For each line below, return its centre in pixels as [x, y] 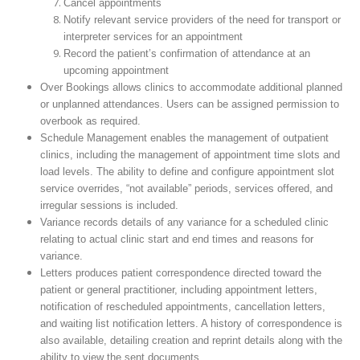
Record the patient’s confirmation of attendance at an [187, 54]
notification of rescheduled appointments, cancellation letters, [182, 307]
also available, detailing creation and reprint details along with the [191, 341]
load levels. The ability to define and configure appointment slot [187, 172]
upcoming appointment [117, 71]
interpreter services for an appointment [153, 37]
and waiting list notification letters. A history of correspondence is [191, 324]
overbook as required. [90, 121]
